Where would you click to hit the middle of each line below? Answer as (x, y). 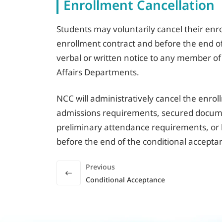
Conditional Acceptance (125, 180)
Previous (100, 167)
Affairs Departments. (98, 72)
